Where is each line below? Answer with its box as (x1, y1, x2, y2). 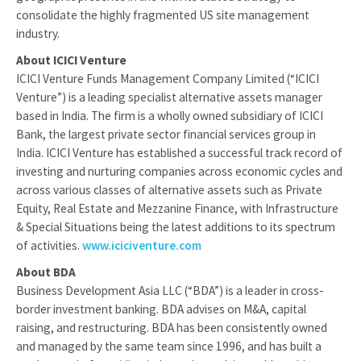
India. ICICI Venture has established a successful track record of (16, 145, 342, 160)
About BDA (16, 264, 76, 280)
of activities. (16, 238, 82, 253)
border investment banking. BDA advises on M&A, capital (16, 301, 306, 317)
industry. (16, 26, 60, 41)
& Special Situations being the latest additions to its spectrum (16, 219, 335, 234)
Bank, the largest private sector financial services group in (16, 127, 316, 142)
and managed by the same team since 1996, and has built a (16, 338, 322, 354)
